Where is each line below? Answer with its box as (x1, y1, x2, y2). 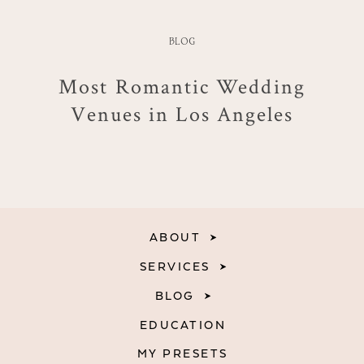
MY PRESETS (136, 346, 228, 362)
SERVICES (139, 259, 210, 275)
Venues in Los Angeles (70, 100, 294, 128)
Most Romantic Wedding (58, 72, 305, 101)
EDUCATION (139, 317, 227, 333)
